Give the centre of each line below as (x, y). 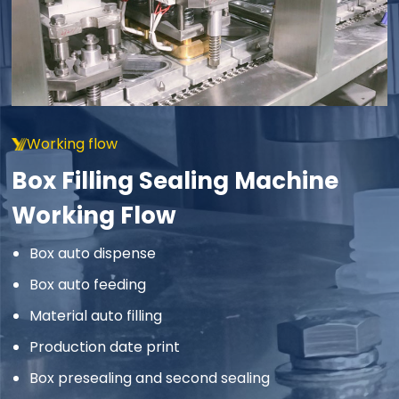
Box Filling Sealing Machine (175, 181)
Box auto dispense (93, 254)
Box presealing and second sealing (150, 379)
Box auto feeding (88, 285)
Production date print (105, 347)
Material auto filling (96, 316)
